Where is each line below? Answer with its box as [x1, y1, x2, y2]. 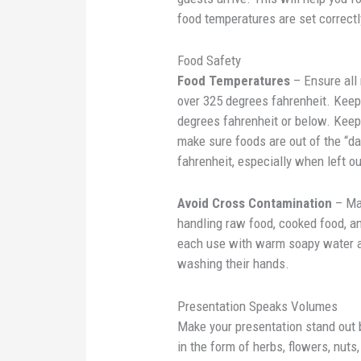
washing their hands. [177, 255, 293, 272]
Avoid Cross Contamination [177, 195, 333, 212]
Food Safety [177, 52, 242, 69]
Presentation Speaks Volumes [177, 297, 338, 314]
